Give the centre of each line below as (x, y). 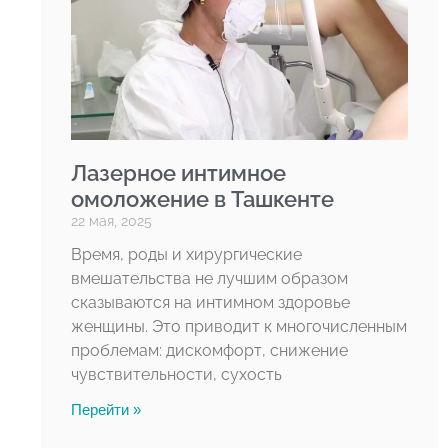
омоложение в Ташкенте (202, 198)
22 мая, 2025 (111, 220)
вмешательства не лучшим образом (209, 278)
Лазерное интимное (178, 172)
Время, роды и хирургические (186, 254)
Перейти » (105, 409)
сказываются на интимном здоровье (210, 302)
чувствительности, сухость (176, 374)
